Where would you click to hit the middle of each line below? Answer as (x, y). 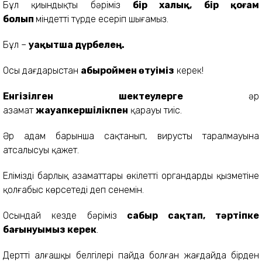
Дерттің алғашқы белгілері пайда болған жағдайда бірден (131, 255)
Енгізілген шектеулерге (93, 96)
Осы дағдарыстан (42, 70)
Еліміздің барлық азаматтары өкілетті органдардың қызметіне (131, 175)
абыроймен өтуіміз (127, 70)
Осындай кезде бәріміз (65, 215)
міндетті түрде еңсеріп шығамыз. (102, 19)
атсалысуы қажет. (41, 150)
